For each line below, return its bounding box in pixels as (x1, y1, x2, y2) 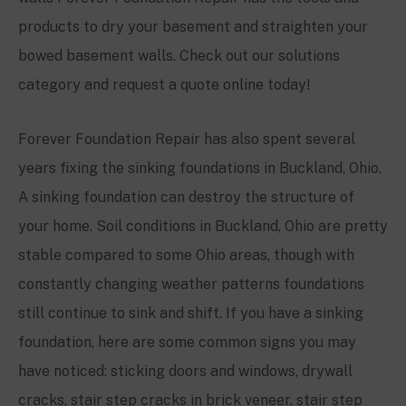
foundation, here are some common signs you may (18, 333, 356, 351)
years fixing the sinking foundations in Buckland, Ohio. (18, 159, 382, 177)
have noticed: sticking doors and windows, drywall (18, 362, 353, 380)
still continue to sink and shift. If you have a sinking (18, 304, 363, 322)
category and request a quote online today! (18, 75, 318, 93)
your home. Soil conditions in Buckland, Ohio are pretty (18, 217, 388, 235)
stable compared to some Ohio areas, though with (18, 246, 354, 264)
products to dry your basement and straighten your (18, 17, 368, 35)
